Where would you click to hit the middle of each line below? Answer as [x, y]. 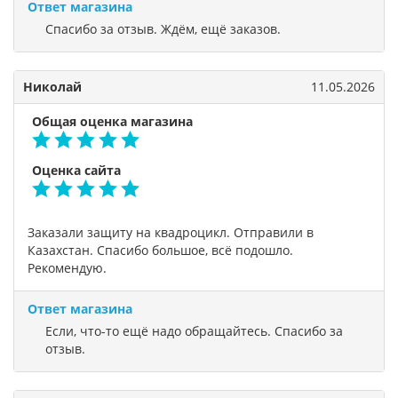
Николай [52, 87]
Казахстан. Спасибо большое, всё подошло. [160, 250]
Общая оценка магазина [112, 121]
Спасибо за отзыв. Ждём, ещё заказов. [163, 29]
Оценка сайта [76, 170]
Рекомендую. [67, 268]
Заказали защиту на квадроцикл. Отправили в [171, 232]
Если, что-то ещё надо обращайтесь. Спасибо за [194, 331]
